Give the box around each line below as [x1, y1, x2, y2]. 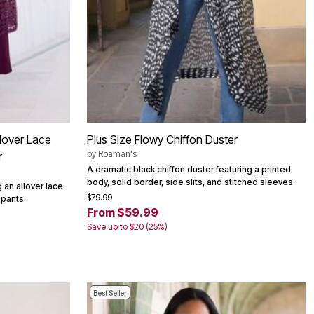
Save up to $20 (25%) [87, 221, 168, 233]
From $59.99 [87, 205, 158, 220]
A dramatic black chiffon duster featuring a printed [87, 164, 291, 175]
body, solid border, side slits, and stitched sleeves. [87, 177, 295, 188]
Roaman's [98, 149, 137, 160]
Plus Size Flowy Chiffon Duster [87, 132, 238, 147]
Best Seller [93, 289, 127, 298]
